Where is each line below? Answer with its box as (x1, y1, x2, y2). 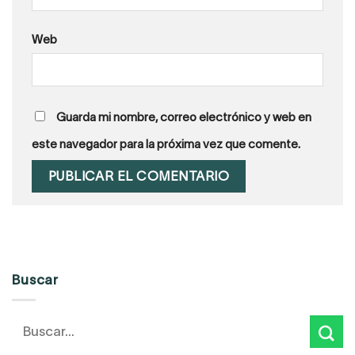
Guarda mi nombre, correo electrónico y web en (56, 109, 311, 124)
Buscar (12, 273, 59, 288)
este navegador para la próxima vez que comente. (32, 136, 300, 151)
